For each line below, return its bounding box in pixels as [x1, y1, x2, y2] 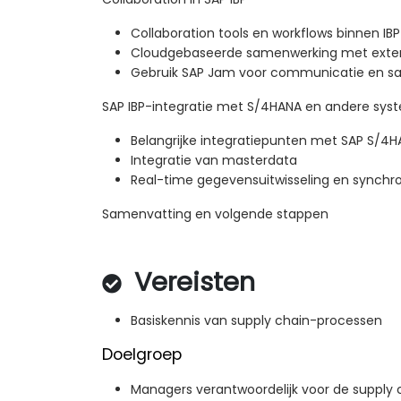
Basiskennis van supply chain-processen [131, 311, 382, 330]
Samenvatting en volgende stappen [102, 205, 328, 224]
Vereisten [127, 264, 255, 301]
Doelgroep [102, 344, 182, 366]
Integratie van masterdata [131, 151, 297, 170]
